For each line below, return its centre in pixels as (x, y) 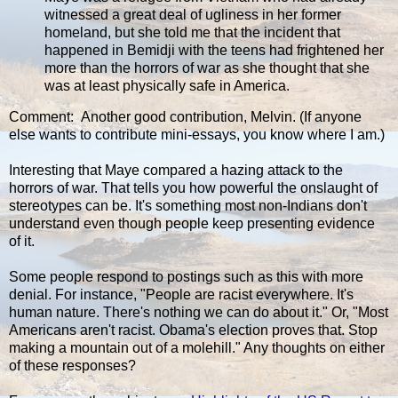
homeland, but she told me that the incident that (192, 32)
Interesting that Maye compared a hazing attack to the (176, 171)
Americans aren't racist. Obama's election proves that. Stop (193, 330)
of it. (22, 242)
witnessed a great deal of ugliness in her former (193, 14)
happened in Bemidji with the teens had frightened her (214, 50)
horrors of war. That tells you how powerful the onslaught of (193, 188)
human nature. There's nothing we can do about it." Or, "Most (199, 313)
